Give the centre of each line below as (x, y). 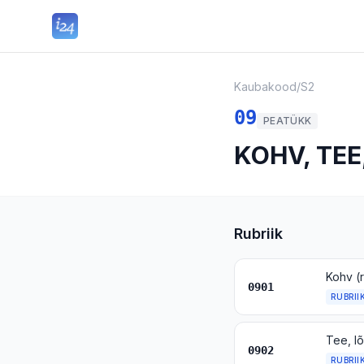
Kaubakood (265, 87)
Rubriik (258, 234)
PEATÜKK (288, 121)
